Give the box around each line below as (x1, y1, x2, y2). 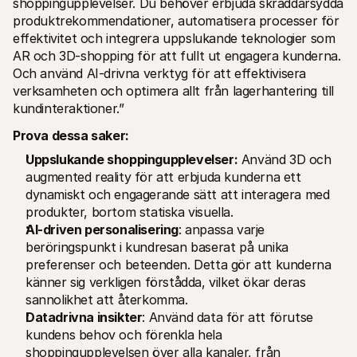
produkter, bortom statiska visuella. (25, 203, 233, 220)
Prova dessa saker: (13, 127, 132, 143)
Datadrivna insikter (25, 308, 143, 325)
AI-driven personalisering (25, 221, 178, 237)
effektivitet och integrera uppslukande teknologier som (13, 29, 335, 46)
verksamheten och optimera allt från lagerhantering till (13, 82, 335, 99)
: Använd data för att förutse (142, 308, 313, 325)
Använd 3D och (237, 151, 331, 167)
